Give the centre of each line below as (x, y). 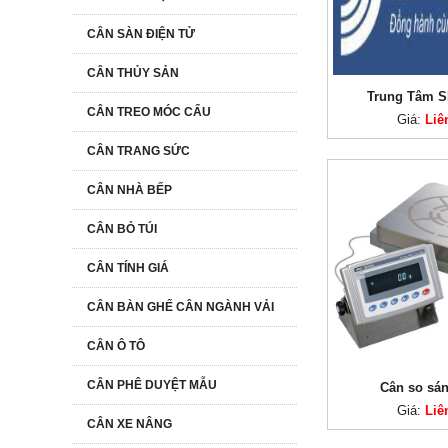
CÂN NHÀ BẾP (129, 190)
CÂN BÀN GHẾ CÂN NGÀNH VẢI (180, 307)
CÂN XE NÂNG (129, 424)
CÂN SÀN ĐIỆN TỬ (141, 34)
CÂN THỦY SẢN (133, 73)
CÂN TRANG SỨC (138, 151)
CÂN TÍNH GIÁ (128, 268)
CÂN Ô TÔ (116, 346)
